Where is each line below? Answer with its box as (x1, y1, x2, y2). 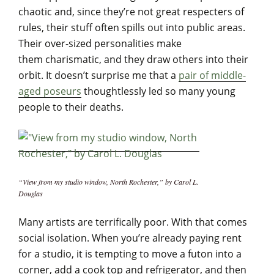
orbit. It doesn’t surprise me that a (18, 68, 179, 83)
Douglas (18, 188, 43, 199)
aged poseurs (18, 84, 81, 98)
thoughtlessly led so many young (81, 84, 235, 98)
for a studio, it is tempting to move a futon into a (18, 247, 242, 261)
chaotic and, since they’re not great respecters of (18, 5, 244, 19)
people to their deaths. (18, 100, 124, 114)
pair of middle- (179, 68, 246, 83)
